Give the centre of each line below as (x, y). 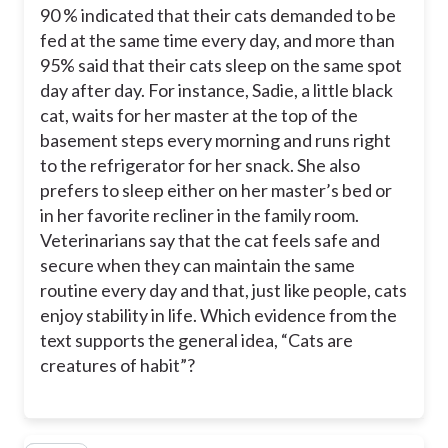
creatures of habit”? (117, 365)
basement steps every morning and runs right (215, 140)
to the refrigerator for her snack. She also (200, 165)
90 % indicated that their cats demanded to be (218, 15)
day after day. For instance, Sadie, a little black (216, 90)
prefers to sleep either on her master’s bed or (216, 190)
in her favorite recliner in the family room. (199, 215)
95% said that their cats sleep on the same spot (221, 65)
